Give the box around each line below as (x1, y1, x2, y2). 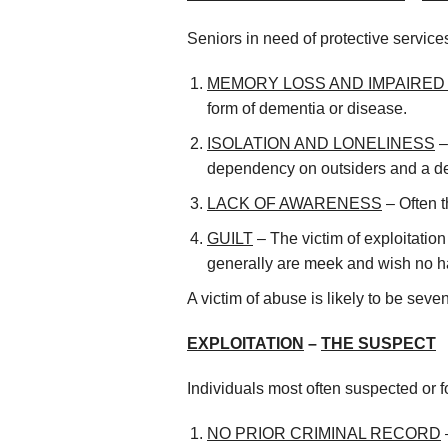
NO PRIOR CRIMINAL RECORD (207, 424, 441, 442)
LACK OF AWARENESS (207, 194, 382, 212)
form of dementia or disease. (207, 99, 407, 117)
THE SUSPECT (321, 334, 436, 352)
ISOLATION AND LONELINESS (207, 134, 435, 152)
